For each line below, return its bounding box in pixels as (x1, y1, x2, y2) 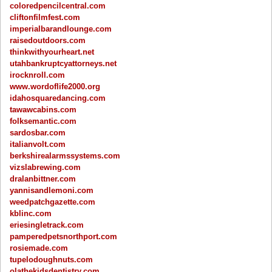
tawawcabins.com (10, 104, 77, 114)
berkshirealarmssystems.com (10, 151, 121, 160)
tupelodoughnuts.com (10, 254, 93, 264)
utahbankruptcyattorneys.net (10, 58, 117, 68)
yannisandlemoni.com (10, 185, 94, 195)
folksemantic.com (10, 116, 77, 126)
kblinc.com (10, 208, 52, 218)
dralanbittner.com (10, 174, 76, 183)
